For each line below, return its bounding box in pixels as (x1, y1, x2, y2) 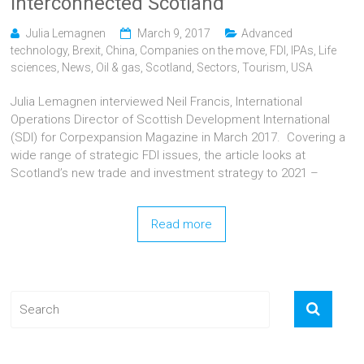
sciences (11, 60, 58, 74)
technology (11, 43, 68, 57)
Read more (151, 216, 213, 232)
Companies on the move (140, 43, 266, 57)
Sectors (197, 60, 238, 74)
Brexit (72, 43, 102, 57)
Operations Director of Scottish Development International (11, 111, 331, 127)
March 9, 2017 (137, 26, 211, 40)
